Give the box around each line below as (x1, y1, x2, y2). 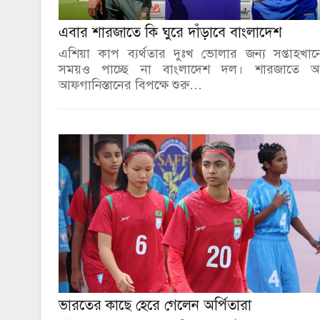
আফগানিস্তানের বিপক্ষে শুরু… (59, 76, 202, 93)
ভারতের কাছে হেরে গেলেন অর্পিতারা (59, 296, 251, 314)
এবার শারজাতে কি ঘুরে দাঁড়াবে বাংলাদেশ (59, 23, 282, 41)
